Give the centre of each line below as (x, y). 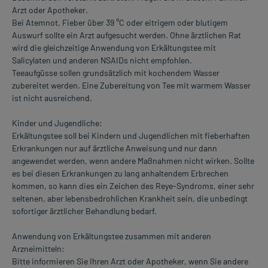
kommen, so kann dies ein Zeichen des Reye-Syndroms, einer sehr (133, 186)
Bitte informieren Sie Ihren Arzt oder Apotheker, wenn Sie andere (130, 261)
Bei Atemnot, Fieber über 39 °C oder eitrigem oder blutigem (120, 23)
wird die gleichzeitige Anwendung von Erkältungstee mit (114, 48)
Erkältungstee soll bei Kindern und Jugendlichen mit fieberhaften (131, 136)
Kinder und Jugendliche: (57, 123)
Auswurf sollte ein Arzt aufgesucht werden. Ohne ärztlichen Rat (127, 35)
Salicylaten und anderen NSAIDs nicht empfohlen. (102, 60)
